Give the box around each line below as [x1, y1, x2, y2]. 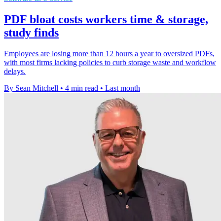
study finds [4, 26, 59, 39]
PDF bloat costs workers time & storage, [4, 13, 208, 26]
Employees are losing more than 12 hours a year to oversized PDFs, [4, 49, 215, 58]
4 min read [65, 84, 98, 93]
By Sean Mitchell [4, 84, 58, 93]
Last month [105, 84, 140, 93]
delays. [4, 67, 26, 76]
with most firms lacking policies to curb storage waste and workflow [4, 58, 216, 67]
